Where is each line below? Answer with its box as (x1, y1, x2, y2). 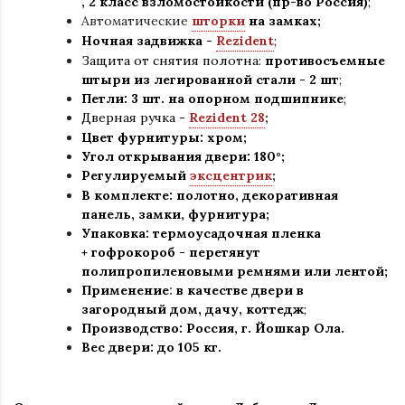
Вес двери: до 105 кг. (81, 339, 221, 355)
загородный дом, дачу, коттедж (81, 301, 304, 317)
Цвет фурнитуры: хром (81, 129, 243, 146)
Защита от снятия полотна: (81, 52, 265, 69)
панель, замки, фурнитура (81, 206, 266, 222)
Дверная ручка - (81, 109, 189, 126)
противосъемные (265, 52, 385, 69)
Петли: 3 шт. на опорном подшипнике (81, 90, 344, 107)
